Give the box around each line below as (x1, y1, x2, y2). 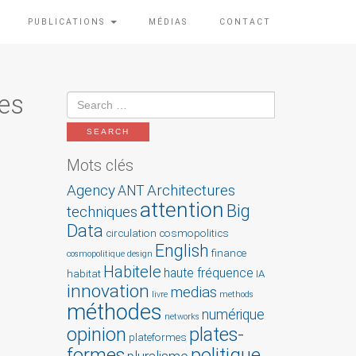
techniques (66, 202, 137, 221)
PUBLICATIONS (28, 17, 109, 27)
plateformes (128, 331, 187, 343)
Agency (66, 180, 115, 199)
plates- (188, 323, 244, 346)
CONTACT (219, 17, 271, 27)
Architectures (146, 180, 235, 199)
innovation (66, 280, 149, 302)
